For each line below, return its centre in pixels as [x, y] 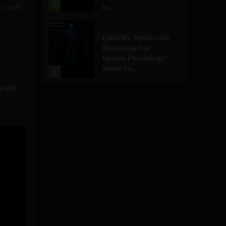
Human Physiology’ [134, 58]
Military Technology [129, 29]
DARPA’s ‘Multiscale [136, 38]
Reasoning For [126, 48]
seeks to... [119, 68]
